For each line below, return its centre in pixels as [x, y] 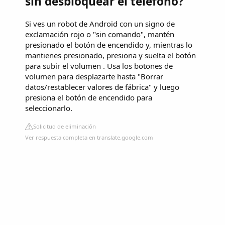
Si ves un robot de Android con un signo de [100, 24]
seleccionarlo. [49, 108]
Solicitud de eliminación [65, 127]
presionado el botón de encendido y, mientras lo [109, 45]
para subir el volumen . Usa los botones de [99, 66]
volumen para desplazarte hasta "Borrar [94, 77]
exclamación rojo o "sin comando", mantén [100, 34]
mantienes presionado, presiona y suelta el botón [110, 55]
